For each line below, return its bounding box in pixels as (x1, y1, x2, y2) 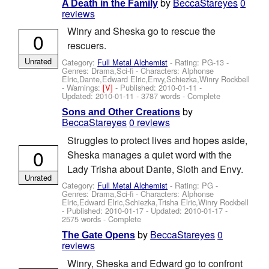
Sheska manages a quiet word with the (67, 147, 232, 162)
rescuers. (67, 38, 106, 53)
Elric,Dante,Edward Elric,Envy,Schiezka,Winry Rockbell (62, 73, 250, 85)
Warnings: (67, 81, 103, 93)
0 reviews (129, 115, 171, 130)
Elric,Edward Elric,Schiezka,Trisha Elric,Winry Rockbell (62, 196, 249, 208)
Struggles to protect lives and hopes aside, (67, 133, 247, 147)
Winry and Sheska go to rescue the (67, 24, 216, 38)
